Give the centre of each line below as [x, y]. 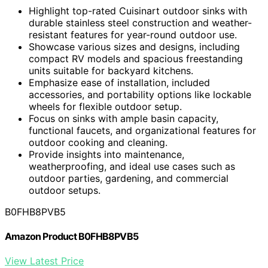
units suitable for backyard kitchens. [111, 70]
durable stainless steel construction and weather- [140, 22]
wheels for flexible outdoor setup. [105, 106]
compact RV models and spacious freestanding [136, 58]
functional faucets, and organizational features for [142, 130]
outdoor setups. [65, 190]
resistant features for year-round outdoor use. [133, 34]
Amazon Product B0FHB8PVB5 [71, 237]
